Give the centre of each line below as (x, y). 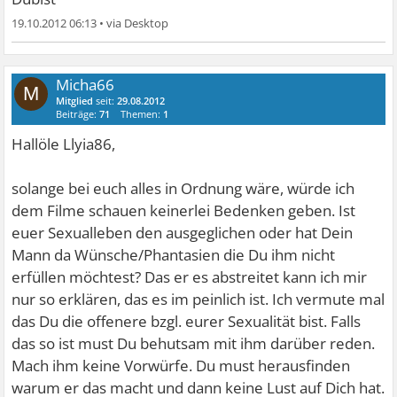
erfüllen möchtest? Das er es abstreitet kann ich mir (190, 276)
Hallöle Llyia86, (64, 144)
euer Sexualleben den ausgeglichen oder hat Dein (183, 232)
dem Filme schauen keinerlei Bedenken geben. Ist (184, 210)
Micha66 (86, 84)
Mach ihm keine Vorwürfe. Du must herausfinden (181, 365)
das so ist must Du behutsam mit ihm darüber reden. (194, 343)
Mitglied (75, 100)
